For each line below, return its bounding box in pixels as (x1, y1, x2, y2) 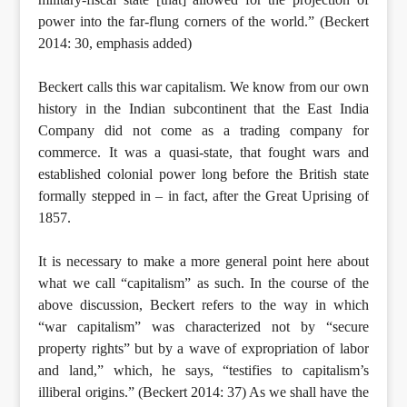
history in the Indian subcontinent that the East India (38, 100, 369, 116)
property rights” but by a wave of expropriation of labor (38, 340, 369, 356)
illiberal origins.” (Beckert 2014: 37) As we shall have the (38, 383, 369, 400)
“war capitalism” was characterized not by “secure (38, 318, 369, 334)
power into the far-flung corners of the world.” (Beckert (38, 13, 369, 29)
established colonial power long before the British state (38, 165, 369, 182)
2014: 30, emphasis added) (38, 35, 193, 51)
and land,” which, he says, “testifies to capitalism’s (38, 362, 369, 378)
